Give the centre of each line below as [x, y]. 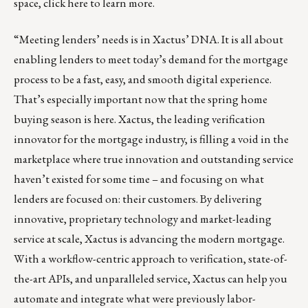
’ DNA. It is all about [234, 39]
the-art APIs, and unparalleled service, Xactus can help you [151, 278]
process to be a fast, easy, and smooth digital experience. [143, 79]
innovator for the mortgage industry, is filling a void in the [151, 139]
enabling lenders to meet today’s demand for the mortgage [151, 59]
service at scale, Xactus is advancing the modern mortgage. [149, 238]
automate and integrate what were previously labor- [135, 298]
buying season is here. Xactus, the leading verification [140, 119]
